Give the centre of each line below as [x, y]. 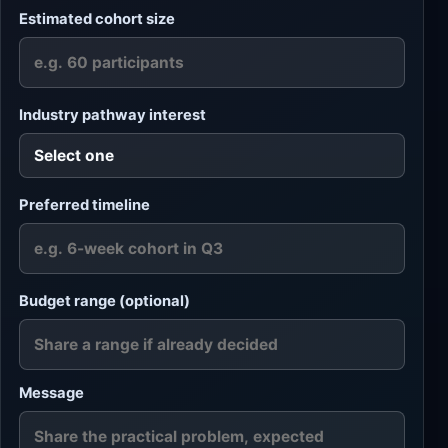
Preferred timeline [84, 205]
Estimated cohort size [97, 19]
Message [51, 393]
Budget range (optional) [104, 301]
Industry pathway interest [112, 115]
